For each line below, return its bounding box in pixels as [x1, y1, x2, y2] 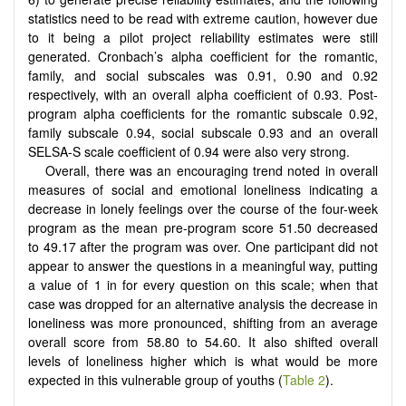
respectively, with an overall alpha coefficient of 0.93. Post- [28, 85, 378, 104]
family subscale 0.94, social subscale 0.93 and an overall [28, 123, 378, 142]
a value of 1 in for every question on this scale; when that [28, 275, 378, 295]
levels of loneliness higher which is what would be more [28, 352, 378, 371]
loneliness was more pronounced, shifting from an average [28, 314, 378, 333]
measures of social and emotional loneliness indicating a [28, 180, 378, 199]
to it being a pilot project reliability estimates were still [28, 28, 378, 47]
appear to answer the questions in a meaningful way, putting [28, 256, 378, 275]
